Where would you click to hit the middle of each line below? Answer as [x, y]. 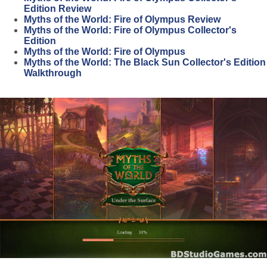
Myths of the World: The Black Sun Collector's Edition [145, 62]
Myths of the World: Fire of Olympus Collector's [130, 30]
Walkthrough [53, 73]
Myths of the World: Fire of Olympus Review [122, 19]
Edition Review [58, 9]
